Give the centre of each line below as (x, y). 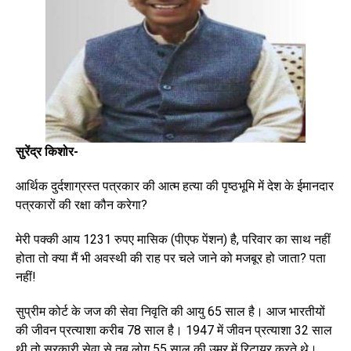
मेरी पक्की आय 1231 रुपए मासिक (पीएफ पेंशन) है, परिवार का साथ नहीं (173, 239)
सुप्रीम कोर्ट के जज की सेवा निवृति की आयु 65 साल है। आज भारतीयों (170, 311)
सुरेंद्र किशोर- (47, 152)
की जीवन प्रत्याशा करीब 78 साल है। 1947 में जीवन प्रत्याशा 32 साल (174, 330)
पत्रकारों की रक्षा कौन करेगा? (81, 205)
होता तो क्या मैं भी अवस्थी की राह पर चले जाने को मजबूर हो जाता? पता (171, 258)
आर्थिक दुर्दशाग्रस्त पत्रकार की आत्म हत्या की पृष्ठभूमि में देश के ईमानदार (175, 186)
